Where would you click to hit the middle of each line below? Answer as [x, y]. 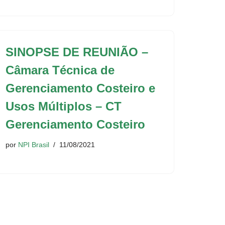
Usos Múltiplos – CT [64, 106]
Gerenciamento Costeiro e [80, 88]
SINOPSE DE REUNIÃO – [77, 52]
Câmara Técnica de [60, 70]
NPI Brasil [34, 145]
